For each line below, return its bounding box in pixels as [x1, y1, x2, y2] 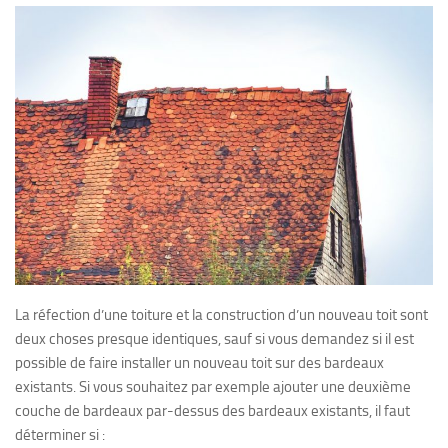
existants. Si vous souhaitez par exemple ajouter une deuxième [15, 378, 411, 397]
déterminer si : [15, 426, 105, 445]
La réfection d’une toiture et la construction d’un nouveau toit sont [15, 306, 428, 325]
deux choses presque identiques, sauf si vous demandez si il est [15, 330, 414, 349]
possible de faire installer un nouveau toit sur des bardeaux [15, 354, 384, 373]
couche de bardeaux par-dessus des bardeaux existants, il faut [15, 402, 410, 421]
